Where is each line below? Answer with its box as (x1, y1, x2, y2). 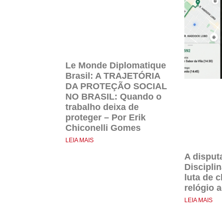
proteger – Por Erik (65, 112, 146, 122)
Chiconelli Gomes (65, 122, 141, 133)
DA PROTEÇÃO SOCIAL (65, 81, 167, 91)
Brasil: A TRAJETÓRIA (65, 70, 160, 81)
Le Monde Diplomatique (65, 60, 166, 70)
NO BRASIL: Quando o (65, 91, 162, 102)
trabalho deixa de (65, 102, 139, 112)
